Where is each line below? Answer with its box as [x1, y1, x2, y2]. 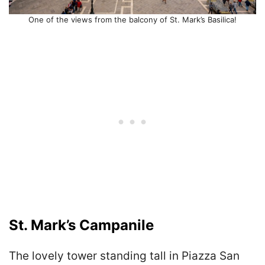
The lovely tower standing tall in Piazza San [9, 249, 240, 263]
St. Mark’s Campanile [9, 216, 154, 234]
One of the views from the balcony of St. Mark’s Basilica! [28, 15, 237, 25]
